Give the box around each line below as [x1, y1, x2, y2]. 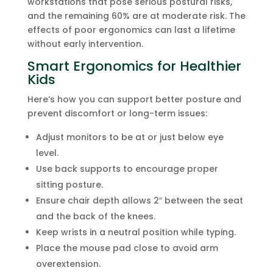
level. [35, 147, 58, 159]
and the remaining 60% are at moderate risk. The [27, 10, 246, 22]
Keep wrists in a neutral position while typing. [35, 226, 236, 238]
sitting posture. [35, 179, 103, 191]
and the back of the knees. [35, 210, 155, 222]
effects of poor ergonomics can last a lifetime [27, 24, 235, 36]
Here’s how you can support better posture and [27, 93, 241, 105]
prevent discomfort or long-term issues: [27, 107, 207, 119]
